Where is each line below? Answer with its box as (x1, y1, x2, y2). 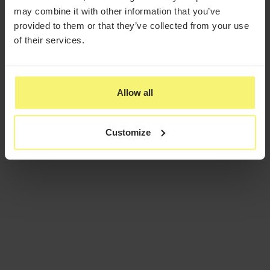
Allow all (117, 87, 153, 98)
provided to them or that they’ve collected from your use (14, 20, 249, 31)
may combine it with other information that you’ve (14, 5, 221, 16)
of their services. (14, 34, 84, 45)
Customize (105, 127, 151, 137)
